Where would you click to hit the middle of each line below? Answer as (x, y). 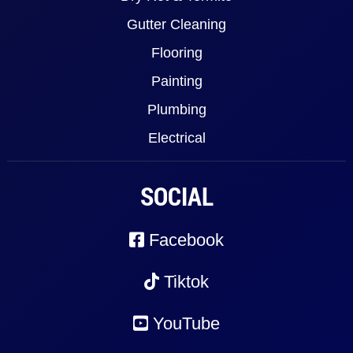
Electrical (176, 138)
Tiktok (184, 282)
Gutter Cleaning (176, 25)
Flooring (176, 53)
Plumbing (176, 110)
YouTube (184, 324)
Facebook (184, 240)
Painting (176, 82)
